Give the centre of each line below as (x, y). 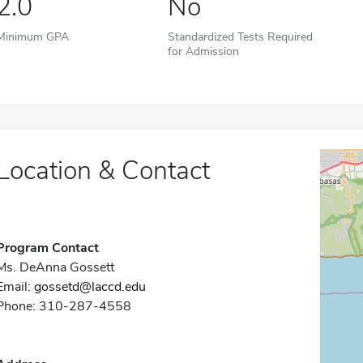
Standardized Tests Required (241, 36)
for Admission (204, 51)
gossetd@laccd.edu (90, 287)
